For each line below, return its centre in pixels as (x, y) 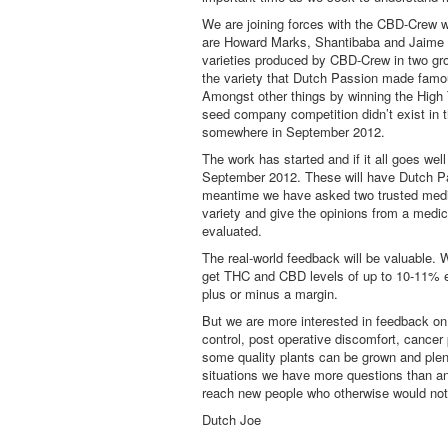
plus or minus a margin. (270, 293)
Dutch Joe (231, 419)
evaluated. (232, 230)
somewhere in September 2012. (293, 131)
